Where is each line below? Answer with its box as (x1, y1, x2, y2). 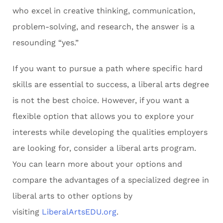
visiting (12, 207, 42, 217)
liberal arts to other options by (12, 191, 132, 201)
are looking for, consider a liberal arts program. (12, 143, 196, 153)
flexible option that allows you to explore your (12, 111, 194, 121)
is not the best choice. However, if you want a (12, 96, 189, 106)
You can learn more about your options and (12, 159, 182, 169)
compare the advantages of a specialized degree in (12, 175, 209, 185)
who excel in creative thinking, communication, (12, 6, 195, 16)
